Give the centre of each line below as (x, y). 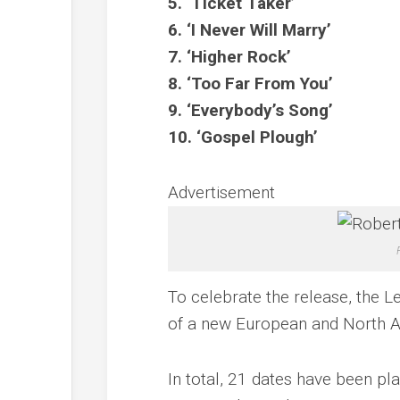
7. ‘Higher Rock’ (230, 56)
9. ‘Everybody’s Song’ (251, 110)
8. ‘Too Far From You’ (251, 83)
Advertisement (222, 192)
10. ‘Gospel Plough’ (243, 137)
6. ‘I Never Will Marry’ (250, 29)
